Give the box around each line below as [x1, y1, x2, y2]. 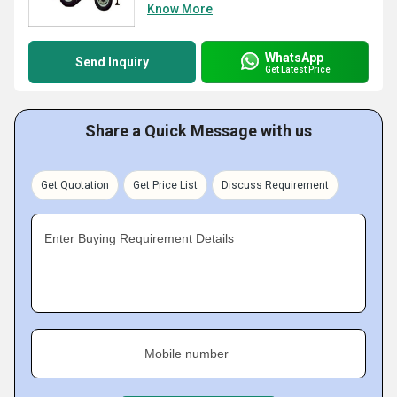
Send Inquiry [75, 55, 149, 69]
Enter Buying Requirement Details [44, 231, 234, 245]
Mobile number [144, 346, 229, 361]
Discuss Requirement [222, 179, 329, 191]
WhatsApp [265, 50, 323, 65]
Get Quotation [41, 179, 109, 191]
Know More [147, 2, 213, 16]
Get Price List [133, 179, 198, 191]
